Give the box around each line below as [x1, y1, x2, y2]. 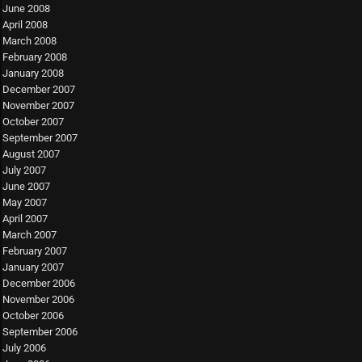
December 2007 [2, 83, 75, 95]
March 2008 [2, 35, 57, 47]
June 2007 [2, 180, 50, 192]
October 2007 [2, 116, 64, 128]
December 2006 [2, 277, 75, 289]
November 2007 [2, 99, 74, 112]
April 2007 [2, 213, 48, 225]
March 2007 [2, 229, 57, 241]
